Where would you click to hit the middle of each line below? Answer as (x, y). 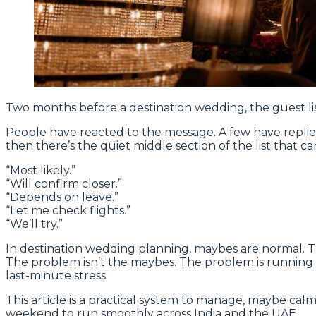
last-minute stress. (57, 276)
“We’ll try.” (34, 224)
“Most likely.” (41, 171)
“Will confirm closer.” (64, 184)
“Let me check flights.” (68, 211)
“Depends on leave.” (62, 197)
